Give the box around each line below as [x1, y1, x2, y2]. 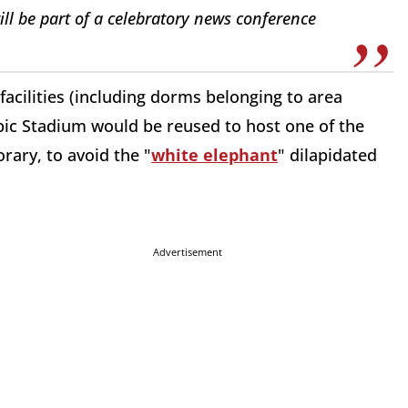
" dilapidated [278, 144, 377, 167]
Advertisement [153, 245, 222, 260]
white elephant [151, 144, 278, 167]
